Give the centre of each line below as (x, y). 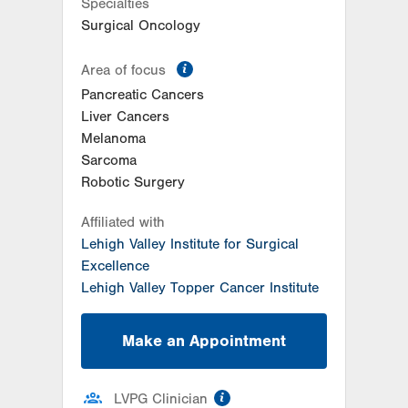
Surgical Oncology (141, 26)
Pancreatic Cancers (143, 95)
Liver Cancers (125, 117)
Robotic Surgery (133, 183)
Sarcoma (109, 161)
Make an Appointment (204, 341)
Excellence (115, 266)
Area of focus (126, 71)
